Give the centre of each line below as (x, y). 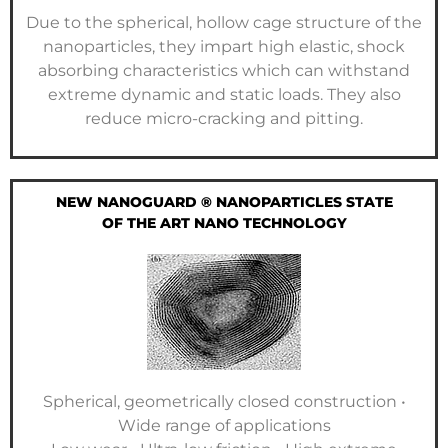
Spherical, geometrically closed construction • (224, 401)
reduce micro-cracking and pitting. (224, 119)
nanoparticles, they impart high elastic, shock (224, 47)
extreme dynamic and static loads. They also (224, 95)
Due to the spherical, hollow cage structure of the (224, 23)
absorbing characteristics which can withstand (224, 71)
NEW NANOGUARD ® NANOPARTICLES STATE (224, 201)
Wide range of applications (224, 425)
